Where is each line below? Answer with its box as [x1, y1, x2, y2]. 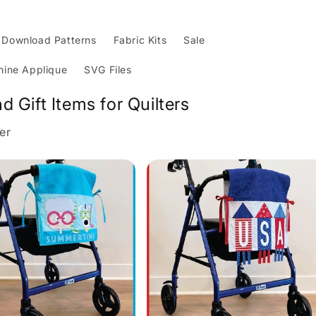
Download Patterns [1, 34, 97, 46]
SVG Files [84, 63, 132, 75]
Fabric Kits [113, 34, 167, 46]
